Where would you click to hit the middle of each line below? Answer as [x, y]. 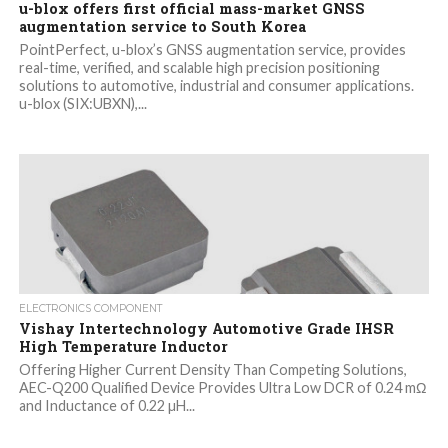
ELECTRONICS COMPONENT [90, 309]
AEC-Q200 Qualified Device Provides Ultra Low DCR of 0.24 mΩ [222, 388]
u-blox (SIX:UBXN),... [82, 104]
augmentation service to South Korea [162, 27]
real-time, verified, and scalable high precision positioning [199, 68]
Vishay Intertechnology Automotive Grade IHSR [206, 329]
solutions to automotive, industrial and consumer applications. [217, 86]
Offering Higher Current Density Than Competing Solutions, [212, 370]
